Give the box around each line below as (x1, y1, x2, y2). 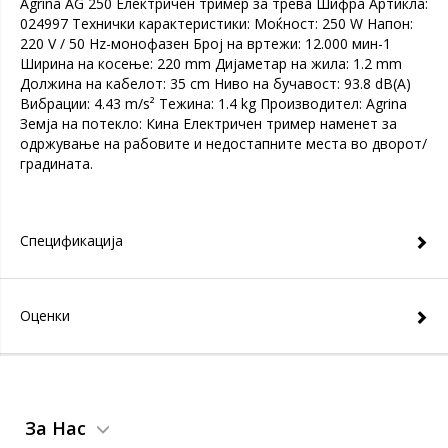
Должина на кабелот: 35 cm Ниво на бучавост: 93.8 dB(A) (20, 74, 411, 93)
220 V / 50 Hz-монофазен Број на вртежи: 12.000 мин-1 (20, 34, 391, 53)
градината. (20, 154, 93, 173)
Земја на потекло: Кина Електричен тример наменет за (20, 114, 397, 133)
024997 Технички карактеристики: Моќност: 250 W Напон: (20, 14, 413, 33)
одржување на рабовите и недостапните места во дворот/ (20, 134, 427, 153)
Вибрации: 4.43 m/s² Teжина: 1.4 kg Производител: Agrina (20, 94, 407, 113)
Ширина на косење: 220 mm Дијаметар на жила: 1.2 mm (20, 54, 402, 73)
